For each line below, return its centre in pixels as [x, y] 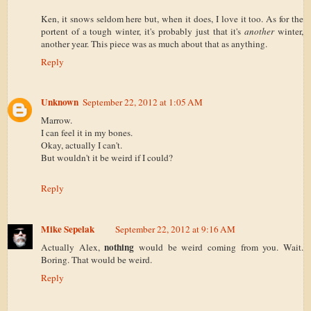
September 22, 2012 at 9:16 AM [175, 229]
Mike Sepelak [68, 229]
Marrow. [57, 120]
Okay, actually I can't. [82, 145]
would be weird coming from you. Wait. [219, 247]
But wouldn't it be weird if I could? [107, 158]
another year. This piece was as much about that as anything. [154, 43]
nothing [119, 247]
